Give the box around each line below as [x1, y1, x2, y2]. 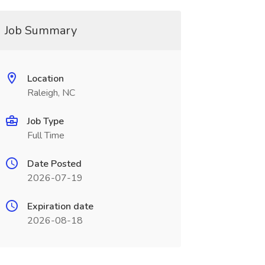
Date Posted [27, 157, 82, 170]
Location [27, 72, 64, 85]
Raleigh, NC [27, 86, 75, 99]
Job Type [27, 115, 64, 128]
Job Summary [4, 22, 77, 38]
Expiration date [27, 200, 93, 213]
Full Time [27, 129, 64, 142]
